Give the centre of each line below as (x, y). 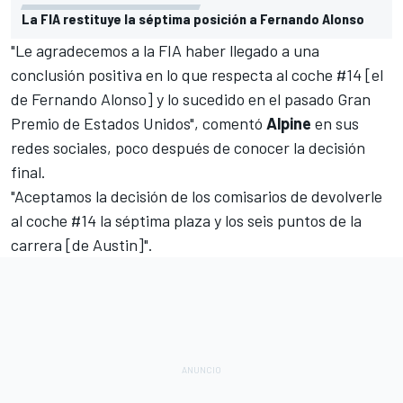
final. (30, 171)
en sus (335, 123)
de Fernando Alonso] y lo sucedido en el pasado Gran (191, 99)
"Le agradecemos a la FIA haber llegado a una (165, 50)
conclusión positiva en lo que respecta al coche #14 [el (197, 74)
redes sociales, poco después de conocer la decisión (188, 147)
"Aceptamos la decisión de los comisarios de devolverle (197, 196)
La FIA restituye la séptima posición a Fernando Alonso (193, 18)
